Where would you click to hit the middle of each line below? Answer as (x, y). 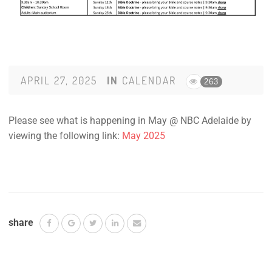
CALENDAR (149, 80)
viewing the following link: (65, 136)
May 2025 (144, 136)
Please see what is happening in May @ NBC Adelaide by (130, 121)
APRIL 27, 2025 (59, 80)
